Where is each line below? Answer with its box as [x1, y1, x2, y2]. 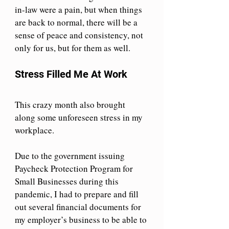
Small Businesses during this [15, 175, 121, 187]
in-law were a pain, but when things [15, 3, 144, 15]
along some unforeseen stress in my [15, 111, 145, 123]
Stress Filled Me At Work [15, 67, 127, 80]
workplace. [15, 124, 54, 136]
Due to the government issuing [15, 149, 127, 162]
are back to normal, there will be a [15, 16, 140, 28]
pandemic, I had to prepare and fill [15, 188, 141, 200]
